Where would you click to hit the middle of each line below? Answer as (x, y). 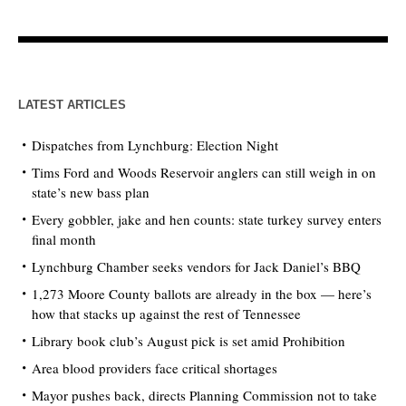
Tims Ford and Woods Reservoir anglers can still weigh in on (204, 173)
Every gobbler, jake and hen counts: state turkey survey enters (207, 220)
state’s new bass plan (91, 193)
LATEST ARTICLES (72, 105)
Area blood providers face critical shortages (155, 368)
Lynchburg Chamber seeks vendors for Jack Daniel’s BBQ (197, 267)
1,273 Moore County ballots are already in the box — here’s (202, 294)
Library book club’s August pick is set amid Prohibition (189, 341)
